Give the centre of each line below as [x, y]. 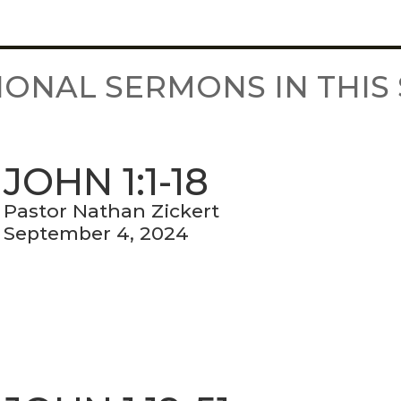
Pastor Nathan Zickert [112, 210]
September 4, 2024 [97, 233]
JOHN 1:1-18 [107, 182]
